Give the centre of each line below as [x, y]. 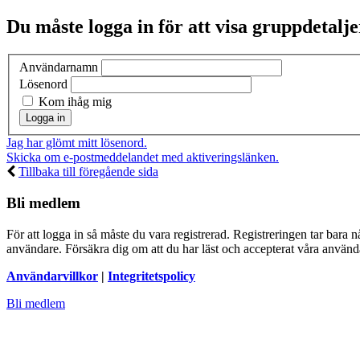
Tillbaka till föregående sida [88, 172]
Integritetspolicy [151, 276]
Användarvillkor [52, 276]
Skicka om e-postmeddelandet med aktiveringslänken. [143, 157]
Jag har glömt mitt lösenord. [77, 143]
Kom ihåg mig [74, 102]
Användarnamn [59, 67]
